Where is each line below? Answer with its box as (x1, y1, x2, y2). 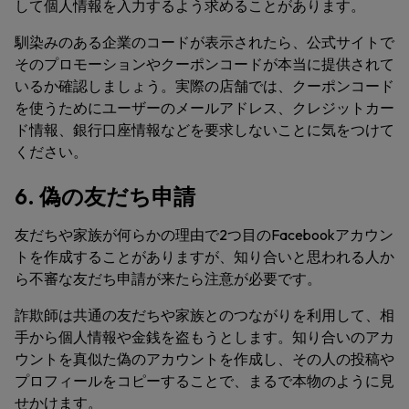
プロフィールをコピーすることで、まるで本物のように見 (15, 372, 394, 390)
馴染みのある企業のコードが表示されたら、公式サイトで (15, 33, 394, 51)
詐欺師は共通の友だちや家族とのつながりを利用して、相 (15, 306, 394, 324)
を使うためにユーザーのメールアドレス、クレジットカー (15, 99, 394, 117)
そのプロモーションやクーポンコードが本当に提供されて (15, 55, 394, 73)
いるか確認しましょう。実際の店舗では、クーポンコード (15, 77, 394, 95)
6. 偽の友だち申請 (15, 183, 195, 210)
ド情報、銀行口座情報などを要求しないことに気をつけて (15, 121, 394, 139)
